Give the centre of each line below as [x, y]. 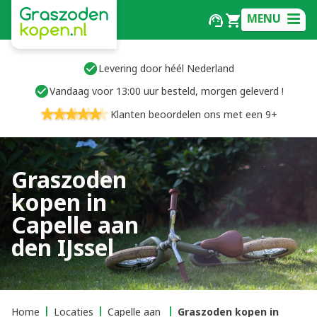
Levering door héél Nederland [166, 68]
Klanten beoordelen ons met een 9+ [194, 114]
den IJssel [63, 247]
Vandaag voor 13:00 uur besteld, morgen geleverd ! [166, 91]
